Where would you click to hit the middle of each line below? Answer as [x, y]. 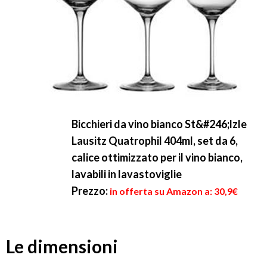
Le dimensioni [62, 246]
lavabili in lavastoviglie [127, 174]
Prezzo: [90, 191]
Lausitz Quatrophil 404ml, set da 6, [155, 141]
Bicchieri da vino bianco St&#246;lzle [159, 124]
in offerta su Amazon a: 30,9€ [174, 191]
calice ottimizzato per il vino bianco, [157, 157]
